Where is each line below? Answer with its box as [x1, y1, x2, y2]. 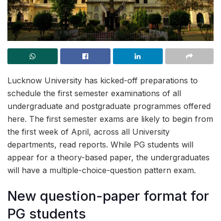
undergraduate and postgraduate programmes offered [7, 101, 211, 111]
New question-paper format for [7, 188, 209, 205]
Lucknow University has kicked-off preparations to [7, 75, 198, 85]
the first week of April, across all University [7, 126, 170, 137]
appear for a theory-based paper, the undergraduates [7, 152, 210, 162]
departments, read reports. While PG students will [7, 139, 193, 149]
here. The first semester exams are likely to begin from [7, 113, 213, 124]
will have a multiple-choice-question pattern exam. [7, 165, 196, 175]
